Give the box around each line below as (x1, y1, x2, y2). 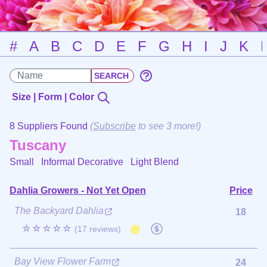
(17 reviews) (74, 223, 121, 234)
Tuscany (10, 136, 66, 153)
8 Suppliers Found (10, 120, 90, 131)
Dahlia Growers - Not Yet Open (10, 185, 146, 195)
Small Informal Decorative (10, 156, 131, 167)
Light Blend (131, 156, 179, 167)
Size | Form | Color (12, 92, 97, 102)
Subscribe (93, 120, 136, 131)
